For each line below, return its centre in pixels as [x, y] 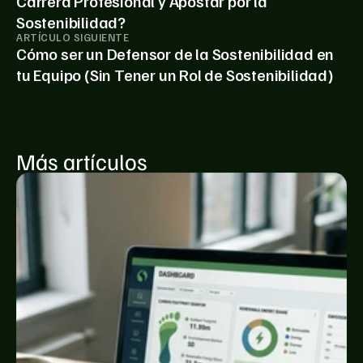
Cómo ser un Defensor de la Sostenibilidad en [175, 54]
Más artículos [82, 161]
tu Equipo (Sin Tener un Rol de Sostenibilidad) [175, 75]
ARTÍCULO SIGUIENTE [73, 38]
